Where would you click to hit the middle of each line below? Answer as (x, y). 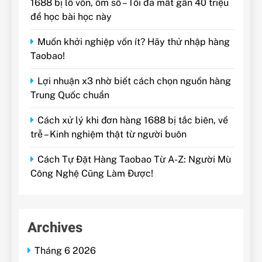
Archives (55, 227)
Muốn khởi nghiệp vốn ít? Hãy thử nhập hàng (134, 42)
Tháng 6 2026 (65, 250)
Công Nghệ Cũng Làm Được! (92, 173)
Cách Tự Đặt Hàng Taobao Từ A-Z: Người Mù (134, 159)
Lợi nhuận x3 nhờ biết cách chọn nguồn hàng (134, 81)
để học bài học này (71, 16)
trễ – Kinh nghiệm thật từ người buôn (108, 134)
